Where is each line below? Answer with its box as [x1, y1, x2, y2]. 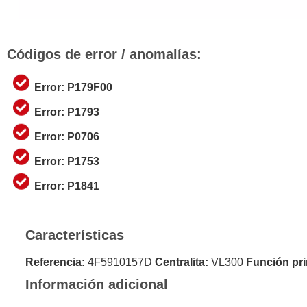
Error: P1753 [34, 155, 99, 167]
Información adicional [25, 277, 168, 293]
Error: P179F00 [34, 81, 112, 93]
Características [25, 228, 124, 243]
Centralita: [154, 256, 208, 269]
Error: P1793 [34, 106, 99, 118]
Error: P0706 [34, 130, 99, 143]
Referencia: [25, 256, 85, 269]
